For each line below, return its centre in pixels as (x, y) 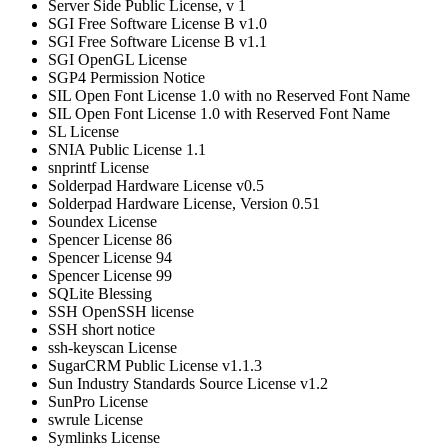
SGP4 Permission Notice (126, 78)
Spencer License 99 (110, 276)
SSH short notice (101, 330)
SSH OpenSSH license (121, 312)
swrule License (95, 420)
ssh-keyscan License (112, 348)
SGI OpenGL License (117, 60)
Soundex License (102, 222)
